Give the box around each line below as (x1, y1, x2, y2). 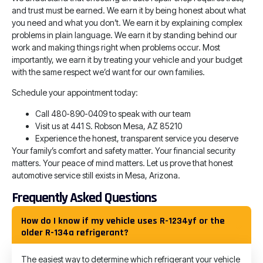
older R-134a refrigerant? (21, 227, 129, 240)
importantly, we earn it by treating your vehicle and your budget (12, 55, 242, 65)
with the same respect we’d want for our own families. (12, 67, 205, 77)
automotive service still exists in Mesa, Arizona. (12, 170, 180, 180)
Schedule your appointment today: (12, 87, 138, 98)
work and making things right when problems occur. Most (12, 42, 220, 53)
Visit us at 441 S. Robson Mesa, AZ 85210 (35, 120, 182, 131)
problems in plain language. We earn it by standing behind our (12, 30, 237, 41)
